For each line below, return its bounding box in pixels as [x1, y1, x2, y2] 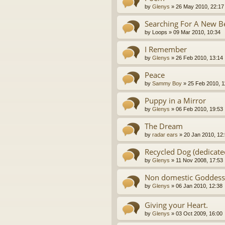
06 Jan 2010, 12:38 [176, 183, 222, 189]
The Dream [145, 121, 183, 132]
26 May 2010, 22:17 [176, 4, 224, 10]
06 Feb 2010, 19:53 [176, 106, 223, 113]
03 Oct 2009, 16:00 [176, 210, 222, 216]
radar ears [152, 132, 178, 138]
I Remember [145, 44, 187, 55]
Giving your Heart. [145, 199, 208, 210]
